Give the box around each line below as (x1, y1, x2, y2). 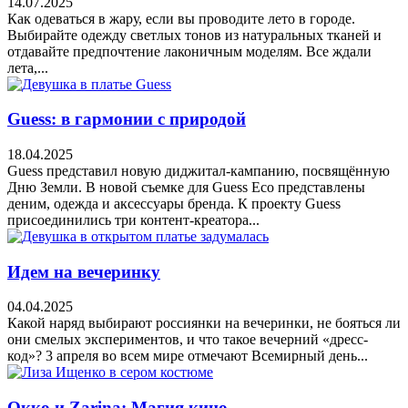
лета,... (7, 59, 48, 76)
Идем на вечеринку (7, 261, 160, 281)
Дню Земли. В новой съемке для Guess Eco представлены (7, 178, 365, 195)
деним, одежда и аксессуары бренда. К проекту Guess (7, 195, 341, 211)
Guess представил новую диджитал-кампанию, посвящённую (7, 162, 390, 178)
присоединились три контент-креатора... (7, 211, 260, 228)
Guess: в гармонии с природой (7, 109, 246, 129)
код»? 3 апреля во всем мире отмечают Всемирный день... (7, 348, 368, 364)
